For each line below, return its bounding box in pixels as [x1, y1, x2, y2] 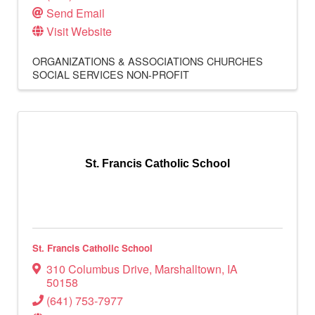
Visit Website [46, 23, 112, 40]
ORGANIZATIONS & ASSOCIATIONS [32, 53, 204, 69]
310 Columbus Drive [46, 261, 149, 278]
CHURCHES [207, 53, 263, 69]
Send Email [46, 5, 105, 22]
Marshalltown [155, 261, 221, 278]
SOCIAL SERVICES [32, 67, 124, 82]
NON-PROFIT [127, 67, 189, 82]
